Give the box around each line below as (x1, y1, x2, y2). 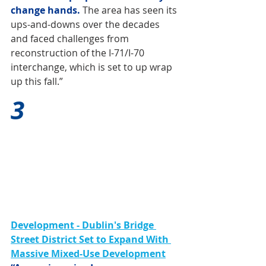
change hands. (11, 4, 83, 17)
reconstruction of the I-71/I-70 (11, 46, 147, 60)
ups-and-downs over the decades (11, 18, 162, 31)
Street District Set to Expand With (11, 232, 171, 246)
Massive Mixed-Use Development (11, 246, 166, 260)
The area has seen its (83, 4, 179, 17)
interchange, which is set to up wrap (11, 61, 175, 74)
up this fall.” (11, 75, 63, 88)
